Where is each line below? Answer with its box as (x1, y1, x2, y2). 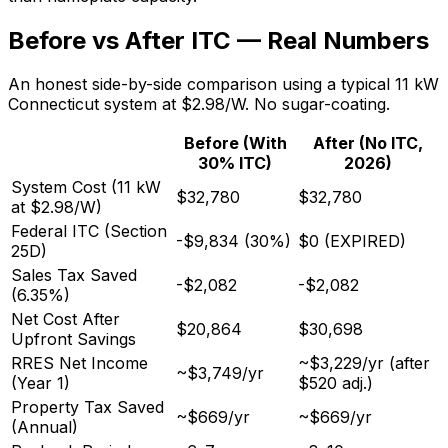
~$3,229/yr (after (298, 353, 430, 374)
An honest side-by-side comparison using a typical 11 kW (8, 74, 439, 95)
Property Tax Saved (11, 397, 164, 418)
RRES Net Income (11, 353, 148, 374)
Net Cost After (11, 309, 120, 330)
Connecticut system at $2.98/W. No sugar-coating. (8, 94, 390, 115)
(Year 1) (11, 373, 70, 394)
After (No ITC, (312, 133, 423, 154)
